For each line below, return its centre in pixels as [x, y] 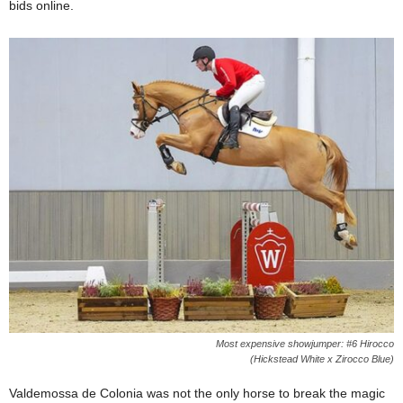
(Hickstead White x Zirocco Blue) [322, 359]
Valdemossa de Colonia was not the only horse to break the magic [197, 394]
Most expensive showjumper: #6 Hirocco [305, 344]
